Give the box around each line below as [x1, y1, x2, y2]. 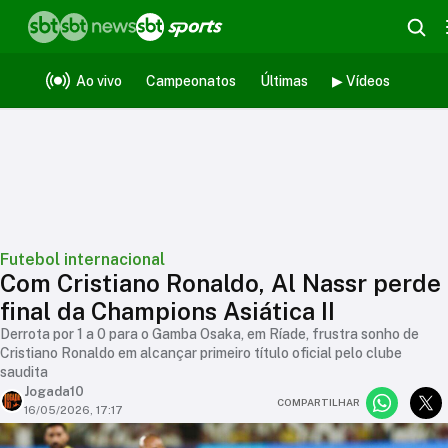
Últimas [260, 72, 308, 89]
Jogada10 [24, 384, 84, 399]
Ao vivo [76, 72, 122, 89]
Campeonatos [146, 72, 236, 89]
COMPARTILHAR [277, 396, 360, 408]
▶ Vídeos [332, 72, 390, 89]
